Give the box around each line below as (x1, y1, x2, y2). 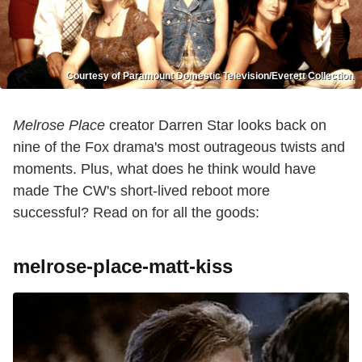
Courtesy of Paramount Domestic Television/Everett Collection (66, 70, 354, 82)
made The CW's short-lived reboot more (13, 183, 270, 200)
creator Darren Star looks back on (105, 117, 326, 134)
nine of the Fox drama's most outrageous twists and (13, 139, 345, 156)
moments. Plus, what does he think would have (13, 161, 316, 178)
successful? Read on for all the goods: (13, 204, 259, 221)
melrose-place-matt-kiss (13, 255, 233, 278)
